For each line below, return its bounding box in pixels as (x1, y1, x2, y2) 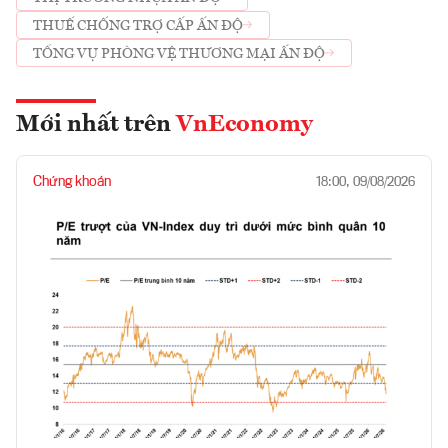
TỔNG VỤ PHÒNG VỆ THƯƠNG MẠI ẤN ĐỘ (33, 46, 325, 61)
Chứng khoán (33, 175, 111, 190)
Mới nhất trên (16, 113, 176, 138)
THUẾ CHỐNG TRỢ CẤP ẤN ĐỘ (33, 18, 243, 33)
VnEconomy (176, 113, 313, 138)
